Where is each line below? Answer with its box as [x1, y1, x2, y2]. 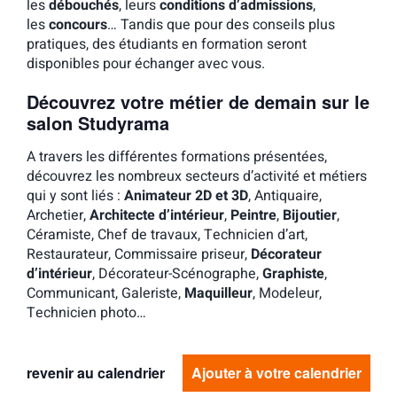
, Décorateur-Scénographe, [92, 263, 262, 284]
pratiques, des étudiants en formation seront [27, 34, 307, 55]
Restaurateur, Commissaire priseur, [27, 244, 251, 265]
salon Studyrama [27, 110, 169, 136]
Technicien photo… [27, 302, 146, 323]
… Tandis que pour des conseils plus [107, 14, 335, 35]
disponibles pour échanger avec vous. [27, 53, 265, 74]
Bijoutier [283, 205, 337, 226]
